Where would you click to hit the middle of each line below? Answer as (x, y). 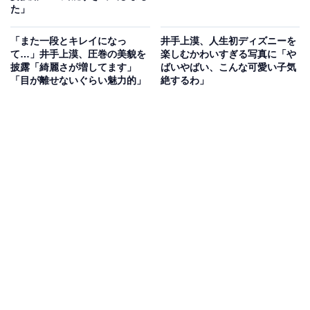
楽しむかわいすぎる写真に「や (228, 54)
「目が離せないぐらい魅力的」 (78, 81)
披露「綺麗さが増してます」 (73, 67)
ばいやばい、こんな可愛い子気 (228, 67)
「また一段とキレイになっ (69, 41)
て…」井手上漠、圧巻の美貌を (78, 54)
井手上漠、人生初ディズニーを (228, 41)
